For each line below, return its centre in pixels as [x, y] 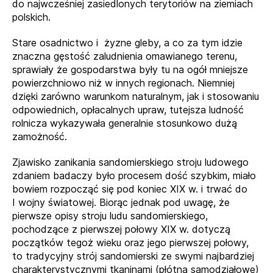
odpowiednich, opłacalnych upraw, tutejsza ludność [128, 110]
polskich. [31, 17]
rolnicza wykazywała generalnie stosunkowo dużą [125, 123]
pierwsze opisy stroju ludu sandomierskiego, [110, 216]
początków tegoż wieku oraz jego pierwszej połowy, [130, 243]
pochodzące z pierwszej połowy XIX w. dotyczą [121, 229]
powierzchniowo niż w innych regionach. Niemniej [123, 83]
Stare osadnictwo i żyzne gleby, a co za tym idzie [127, 43]
